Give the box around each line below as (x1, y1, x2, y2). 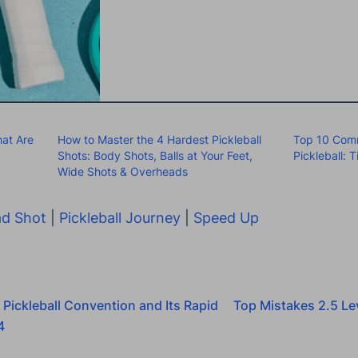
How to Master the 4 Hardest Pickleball (57, 133, 261, 147)
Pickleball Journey (59, 209, 181, 227)
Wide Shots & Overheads (57, 165, 188, 179)
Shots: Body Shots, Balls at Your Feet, (57, 149, 253, 163)
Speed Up (193, 209, 259, 227)
